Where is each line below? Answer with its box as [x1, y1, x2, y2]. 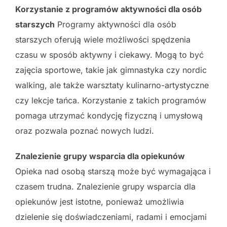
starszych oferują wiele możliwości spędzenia [15, 34, 191, 45]
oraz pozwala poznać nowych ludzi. [15, 125, 154, 136]
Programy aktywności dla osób [55, 19, 176, 29]
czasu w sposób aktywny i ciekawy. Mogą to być [15, 49, 204, 60]
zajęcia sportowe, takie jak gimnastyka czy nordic [15, 64, 207, 75]
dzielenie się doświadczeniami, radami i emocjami [15, 211, 207, 222]
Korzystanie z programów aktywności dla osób [15, 4, 202, 14]
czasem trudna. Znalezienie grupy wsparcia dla [15, 181, 196, 192]
